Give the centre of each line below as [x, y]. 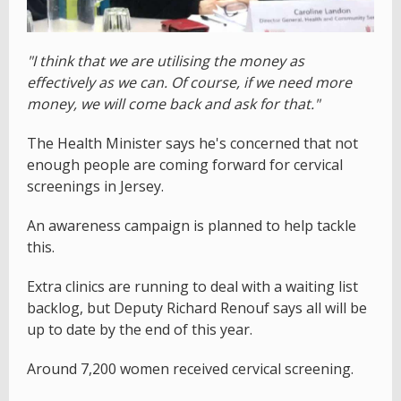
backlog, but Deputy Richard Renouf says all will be [197, 308]
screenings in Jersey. [95, 187]
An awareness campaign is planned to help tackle [192, 226]
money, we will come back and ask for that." [173, 104]
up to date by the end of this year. [140, 330]
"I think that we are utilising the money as [166, 61]
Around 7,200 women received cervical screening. [190, 369]
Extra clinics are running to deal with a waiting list [192, 287]
